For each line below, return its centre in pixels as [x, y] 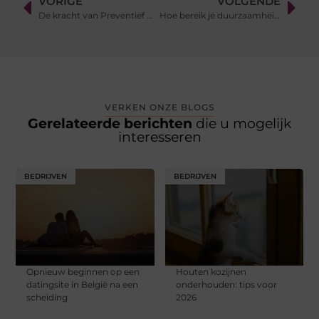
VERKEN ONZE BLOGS [159, 108]
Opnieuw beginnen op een [83, 272]
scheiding [47, 298]
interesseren [159, 137]
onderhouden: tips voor [226, 285]
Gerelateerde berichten [112, 124]
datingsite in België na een [83, 285]
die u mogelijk [244, 124]
